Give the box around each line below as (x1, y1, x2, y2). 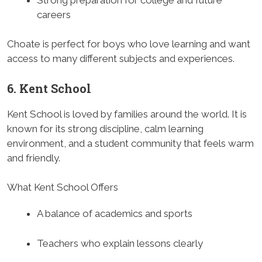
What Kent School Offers (7, 181, 118, 194)
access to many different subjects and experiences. (7, 53, 235, 65)
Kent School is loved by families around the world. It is (7, 108, 247, 120)
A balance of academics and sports (37, 208, 192, 220)
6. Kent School (7, 80, 91, 96)
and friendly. (7, 151, 60, 164)
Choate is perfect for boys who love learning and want (7, 38, 250, 50)
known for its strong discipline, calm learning (7, 122, 204, 135)
